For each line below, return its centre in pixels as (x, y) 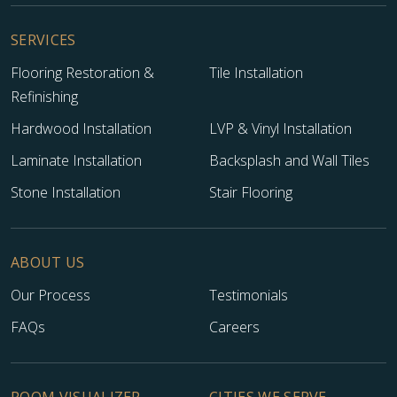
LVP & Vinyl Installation (280, 129)
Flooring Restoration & (82, 73)
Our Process (51, 295)
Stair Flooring (251, 193)
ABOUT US (48, 262)
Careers (234, 327)
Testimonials (249, 295)
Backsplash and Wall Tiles (289, 161)
